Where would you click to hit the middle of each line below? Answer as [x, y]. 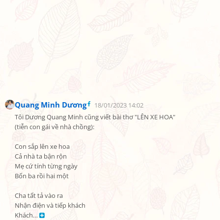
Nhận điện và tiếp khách [50, 206]
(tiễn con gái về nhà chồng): [55, 127]
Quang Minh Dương [51, 105]
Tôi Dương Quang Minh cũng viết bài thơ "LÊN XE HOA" [95, 117]
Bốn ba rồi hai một [42, 176]
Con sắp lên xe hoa [42, 147]
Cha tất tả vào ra [39, 196]
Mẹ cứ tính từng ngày [46, 166]
